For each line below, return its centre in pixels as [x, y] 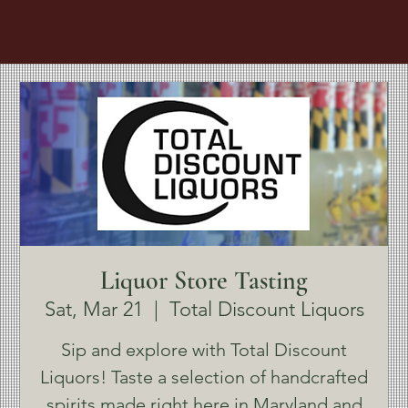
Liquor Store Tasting [204, 280]
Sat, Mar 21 [93, 309]
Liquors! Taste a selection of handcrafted [204, 377]
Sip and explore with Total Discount [204, 350]
